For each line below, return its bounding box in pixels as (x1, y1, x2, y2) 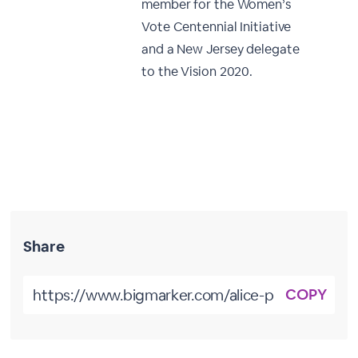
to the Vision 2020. (141, 63, 253, 80)
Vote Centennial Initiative (141, 18, 292, 35)
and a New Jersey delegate (141, 41, 300, 58)
